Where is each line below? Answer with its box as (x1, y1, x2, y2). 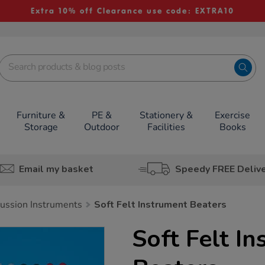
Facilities (147, 121, 185, 134)
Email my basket (18, 162, 93, 176)
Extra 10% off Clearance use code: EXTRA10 (30, 6, 234, 16)
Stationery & (139, 109, 193, 122)
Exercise (215, 109, 251, 122)
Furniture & (17, 109, 66, 122)
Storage (24, 121, 58, 134)
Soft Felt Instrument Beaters (94, 198, 227, 211)
